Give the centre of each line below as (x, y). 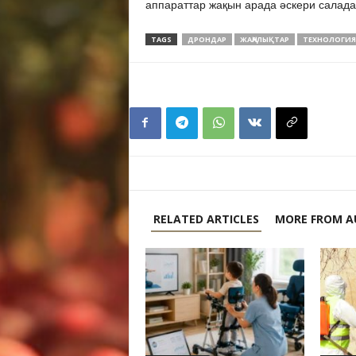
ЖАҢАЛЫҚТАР (264, 39)
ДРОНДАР (207, 39)
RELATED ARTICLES (206, 219)
